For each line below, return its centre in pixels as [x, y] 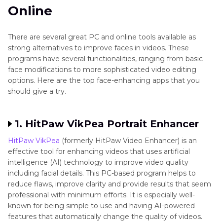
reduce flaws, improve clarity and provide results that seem [110, 184]
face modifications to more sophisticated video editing [102, 70]
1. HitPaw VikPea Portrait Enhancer [107, 124]
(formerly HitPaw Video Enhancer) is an [128, 141]
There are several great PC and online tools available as [102, 37]
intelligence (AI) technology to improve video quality [98, 162]
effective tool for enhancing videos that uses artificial [99, 151]
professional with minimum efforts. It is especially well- [101, 195]
